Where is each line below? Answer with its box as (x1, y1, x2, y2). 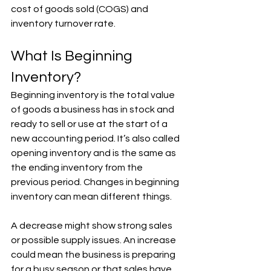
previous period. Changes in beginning (11, 177, 181, 187)
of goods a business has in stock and (11, 104, 176, 114)
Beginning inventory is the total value (11, 90, 177, 100)
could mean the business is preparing (11, 249, 177, 260)
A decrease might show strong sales (11, 220, 174, 230)
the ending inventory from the (11, 162, 145, 172)
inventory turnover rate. (11, 18, 116, 28)
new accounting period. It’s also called (11, 133, 181, 143)
